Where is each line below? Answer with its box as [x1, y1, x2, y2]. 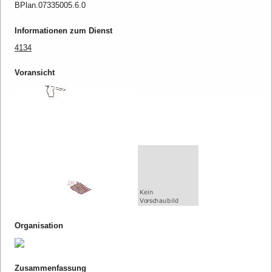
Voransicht [15, 68, 55, 78]
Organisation [15, 220, 64, 230]
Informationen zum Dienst [15, 25, 113, 35]
